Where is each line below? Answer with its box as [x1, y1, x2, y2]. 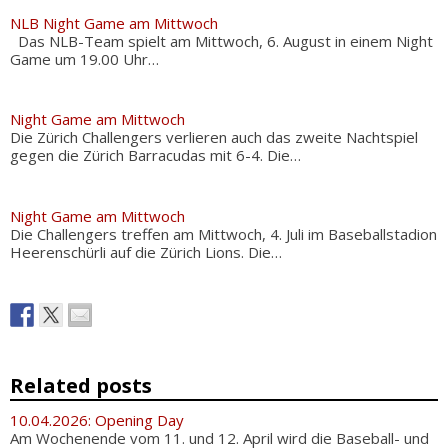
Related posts [10, 372, 152, 399]
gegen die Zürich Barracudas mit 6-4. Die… [10, 145, 301, 165]
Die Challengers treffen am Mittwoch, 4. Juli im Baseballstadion [10, 223, 437, 244]
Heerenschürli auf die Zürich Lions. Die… [10, 241, 282, 262]
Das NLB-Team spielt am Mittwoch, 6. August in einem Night [10, 30, 433, 51]
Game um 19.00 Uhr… [10, 48, 159, 69]
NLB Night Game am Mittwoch [10, 12, 218, 33]
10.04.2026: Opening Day [10, 410, 184, 430]
